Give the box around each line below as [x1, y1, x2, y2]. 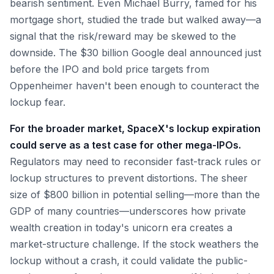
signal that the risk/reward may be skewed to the [10, 30, 236, 42]
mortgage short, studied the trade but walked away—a [10, 13, 261, 26]
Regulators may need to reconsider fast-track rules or [10, 155, 261, 168]
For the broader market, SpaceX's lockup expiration [10, 122, 261, 135]
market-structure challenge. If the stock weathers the [10, 238, 259, 250]
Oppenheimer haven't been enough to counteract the [10, 80, 259, 92]
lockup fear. [10, 96, 65, 108]
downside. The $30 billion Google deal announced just [10, 46, 261, 59]
